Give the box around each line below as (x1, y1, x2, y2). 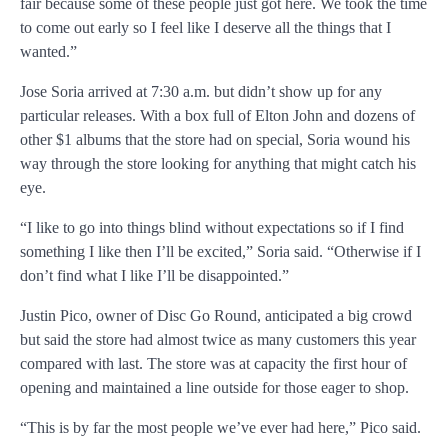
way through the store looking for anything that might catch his (20, 155, 416, 173)
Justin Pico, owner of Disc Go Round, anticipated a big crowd (20, 307, 412, 325)
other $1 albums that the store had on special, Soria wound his (20, 131, 410, 149)
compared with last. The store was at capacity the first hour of (20, 355, 407, 373)
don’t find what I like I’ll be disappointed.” (20, 267, 289, 285)
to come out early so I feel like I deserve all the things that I (20, 19, 391, 37)
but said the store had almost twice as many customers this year (20, 331, 416, 349)
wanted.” (20, 43, 77, 61)
